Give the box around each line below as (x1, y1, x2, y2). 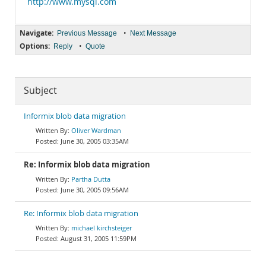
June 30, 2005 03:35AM (61, 137, 129, 145)
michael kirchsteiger (71, 223, 132, 232)
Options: (20, 41, 50, 51)
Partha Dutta (71, 175, 110, 183)
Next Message (130, 29, 176, 37)
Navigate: (20, 28, 53, 38)
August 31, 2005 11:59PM (61, 234, 137, 243)
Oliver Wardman (71, 126, 121, 135)
